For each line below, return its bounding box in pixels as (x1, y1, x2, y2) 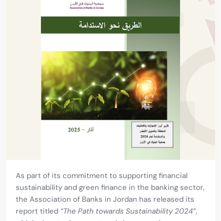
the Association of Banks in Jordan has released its (16, 194, 194, 205)
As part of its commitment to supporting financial (16, 171, 187, 181)
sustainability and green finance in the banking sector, (16, 183, 205, 193)
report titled (16, 206, 60, 217)
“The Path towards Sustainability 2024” (60, 206, 196, 217)
